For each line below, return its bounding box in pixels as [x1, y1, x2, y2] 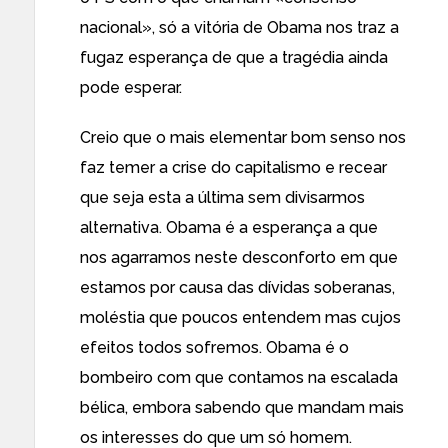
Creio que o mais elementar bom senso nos [80, 128, 406, 147]
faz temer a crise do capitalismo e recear [80, 158, 387, 177]
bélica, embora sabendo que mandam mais [80, 398, 404, 417]
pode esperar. [80, 78, 182, 97]
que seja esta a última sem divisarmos [80, 188, 365, 207]
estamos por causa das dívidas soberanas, [80, 278, 395, 297]
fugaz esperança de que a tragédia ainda [80, 48, 388, 67]
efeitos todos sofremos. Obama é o [80, 338, 349, 357]
